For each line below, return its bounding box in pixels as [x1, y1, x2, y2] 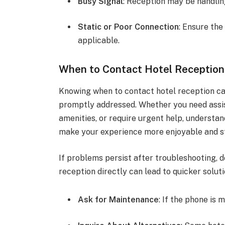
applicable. [78, 36, 120, 46]
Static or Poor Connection [78, 22, 179, 32]
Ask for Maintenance [78, 194, 159, 204]
